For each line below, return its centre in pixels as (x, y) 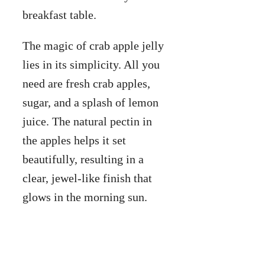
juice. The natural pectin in (87, 121)
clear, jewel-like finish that (87, 178)
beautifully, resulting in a (83, 159)
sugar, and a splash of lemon (91, 102)
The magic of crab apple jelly (93, 45)
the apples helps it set (74, 140)
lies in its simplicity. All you (91, 64)
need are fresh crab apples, (86, 83)
